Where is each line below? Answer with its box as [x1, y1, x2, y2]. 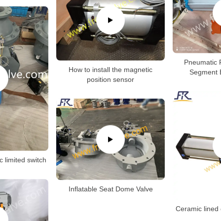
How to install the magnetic [69, 65, 152, 74]
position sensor [87, 75, 134, 83]
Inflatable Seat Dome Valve [68, 184, 153, 193]
